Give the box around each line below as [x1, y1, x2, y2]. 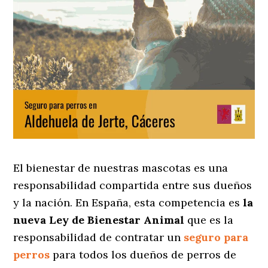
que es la [184, 213, 234, 227]
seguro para [184, 230, 249, 245]
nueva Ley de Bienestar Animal [13, 213, 185, 227]
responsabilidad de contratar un [13, 230, 181, 245]
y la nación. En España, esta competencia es [13, 196, 243, 210]
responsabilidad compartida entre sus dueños [13, 178, 252, 193]
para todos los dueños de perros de [50, 248, 237, 262]
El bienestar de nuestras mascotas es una [13, 161, 229, 175]
